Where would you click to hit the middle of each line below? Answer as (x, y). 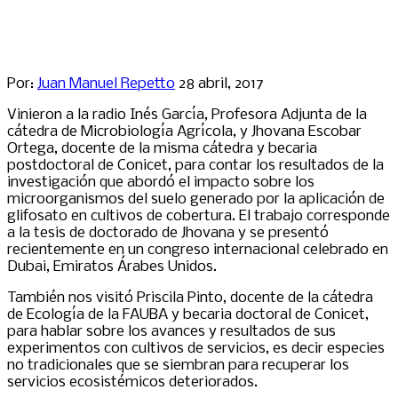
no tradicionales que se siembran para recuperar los (178, 365)
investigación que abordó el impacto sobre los (161, 182)
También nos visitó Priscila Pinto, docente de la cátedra (190, 298)
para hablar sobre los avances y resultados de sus (171, 331)
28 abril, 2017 (221, 84)
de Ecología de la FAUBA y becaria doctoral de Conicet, (188, 314)
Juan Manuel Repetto (106, 84)
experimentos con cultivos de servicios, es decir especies (196, 348)
